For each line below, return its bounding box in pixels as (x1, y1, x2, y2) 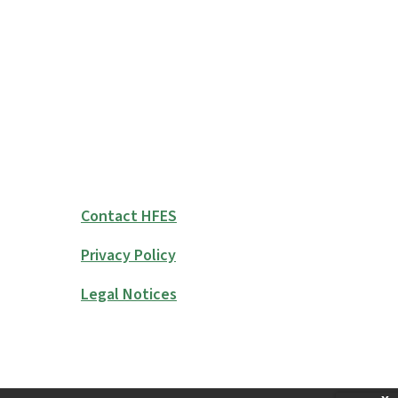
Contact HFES (80, 204, 177, 227)
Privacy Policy (80, 243, 176, 267)
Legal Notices (80, 283, 177, 306)
